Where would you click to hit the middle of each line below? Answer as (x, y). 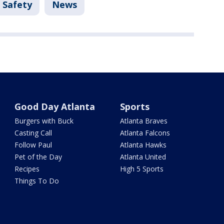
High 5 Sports (141, 169)
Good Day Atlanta (55, 107)
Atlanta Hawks (143, 145)
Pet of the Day (38, 157)
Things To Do (37, 181)
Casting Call (33, 133)
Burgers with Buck (44, 121)
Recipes (27, 169)
